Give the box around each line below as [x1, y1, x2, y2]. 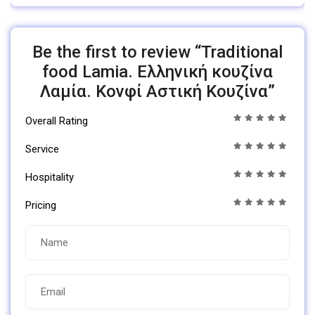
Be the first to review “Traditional [32, 41, 283, 62]
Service [25, 142, 59, 155]
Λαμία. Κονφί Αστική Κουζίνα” [40, 81, 275, 101]
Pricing [25, 198, 56, 212]
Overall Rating [25, 114, 88, 127]
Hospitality [25, 170, 74, 184]
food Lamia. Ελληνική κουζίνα [42, 61, 273, 82]
